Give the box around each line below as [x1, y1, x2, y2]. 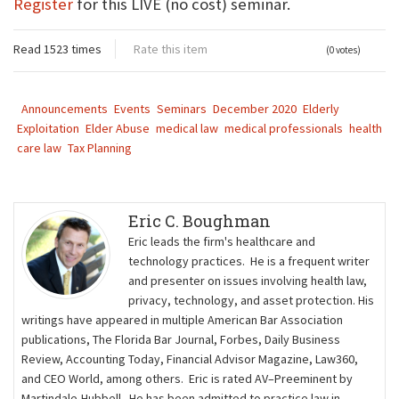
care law [17, 140, 61, 157]
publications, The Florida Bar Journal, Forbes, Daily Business [21, 331, 340, 348]
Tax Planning [68, 140, 132, 157]
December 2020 [213, 101, 297, 118]
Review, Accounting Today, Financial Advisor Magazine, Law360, [21, 351, 358, 368]
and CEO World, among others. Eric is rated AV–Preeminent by [21, 370, 353, 387]
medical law [156, 120, 218, 137]
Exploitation [17, 120, 79, 137]
